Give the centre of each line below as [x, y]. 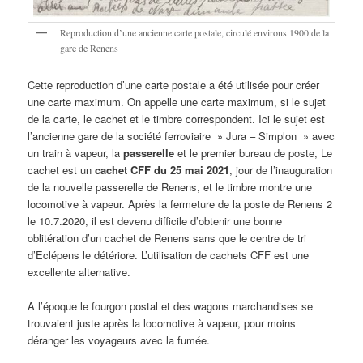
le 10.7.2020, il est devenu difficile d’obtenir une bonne [155, 220]
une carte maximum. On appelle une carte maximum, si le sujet [177, 101]
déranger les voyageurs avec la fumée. [119, 340]
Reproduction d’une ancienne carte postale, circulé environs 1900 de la [195, 33]
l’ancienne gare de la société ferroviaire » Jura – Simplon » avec [181, 135]
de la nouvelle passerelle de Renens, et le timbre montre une [170, 186]
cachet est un [62, 169]
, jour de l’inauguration [281, 169]
